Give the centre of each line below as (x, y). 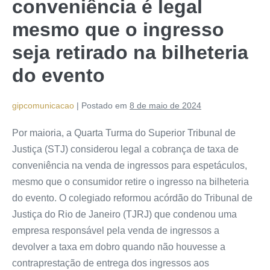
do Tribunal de (221, 198)
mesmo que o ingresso (118, 29)
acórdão (171, 198)
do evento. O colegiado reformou (83, 198)
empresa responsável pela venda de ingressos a (116, 230)
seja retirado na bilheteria (130, 52)
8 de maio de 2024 (165, 105)
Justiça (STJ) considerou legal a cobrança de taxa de (125, 149)
